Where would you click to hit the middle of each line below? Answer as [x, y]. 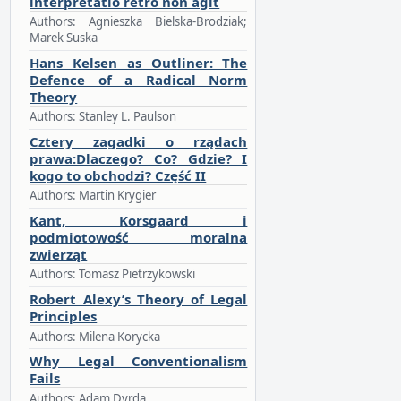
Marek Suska [64, 37]
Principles [64, 316]
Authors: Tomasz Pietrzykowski [113, 274]
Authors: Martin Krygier [93, 196]
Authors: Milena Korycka [95, 336]
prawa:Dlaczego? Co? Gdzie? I [139, 158]
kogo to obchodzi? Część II [118, 175]
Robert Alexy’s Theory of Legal [139, 299]
